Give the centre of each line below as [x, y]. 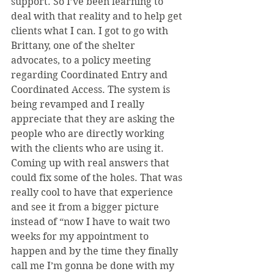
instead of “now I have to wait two [92, 222]
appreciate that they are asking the [94, 119]
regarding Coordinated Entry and [91, 75]
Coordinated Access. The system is [92, 90]
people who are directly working [89, 134]
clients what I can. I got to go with [91, 31]
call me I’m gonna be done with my [94, 266]
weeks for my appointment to [81, 237]
